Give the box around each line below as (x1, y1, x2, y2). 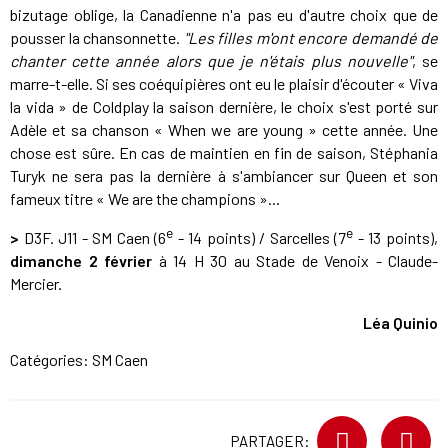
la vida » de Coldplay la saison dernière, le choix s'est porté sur (10, 97, 438, 117)
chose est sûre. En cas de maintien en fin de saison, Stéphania (10, 143, 438, 163)
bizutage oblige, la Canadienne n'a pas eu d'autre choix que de (10, 5, 438, 25)
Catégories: (10, 350, 92, 370)
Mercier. (10, 274, 62, 294)
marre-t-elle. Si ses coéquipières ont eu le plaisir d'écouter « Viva (10, 74, 438, 94)
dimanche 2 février (10, 251, 152, 271)
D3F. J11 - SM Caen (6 (19, 228, 167, 248)
